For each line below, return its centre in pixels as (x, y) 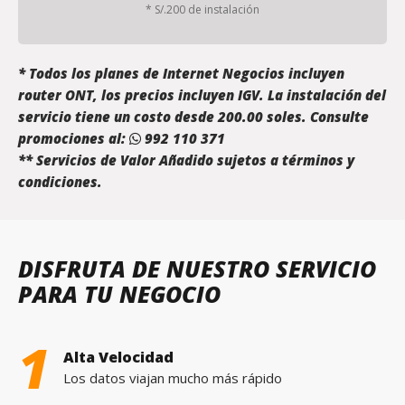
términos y (318, 160)
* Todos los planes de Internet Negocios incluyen (181, 73)
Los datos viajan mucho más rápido (173, 377)
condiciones (58, 181)
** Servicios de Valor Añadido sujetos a (150, 160)
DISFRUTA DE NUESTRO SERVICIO (197, 268)
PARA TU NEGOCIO (119, 293)
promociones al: (74, 138)
